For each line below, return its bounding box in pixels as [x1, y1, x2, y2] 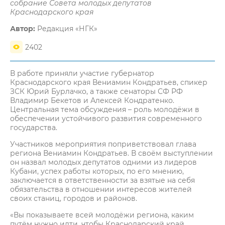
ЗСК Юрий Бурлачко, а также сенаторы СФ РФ [10, 87, 183, 96]
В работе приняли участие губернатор [10, 69, 154, 78]
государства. [10, 123, 57, 132]
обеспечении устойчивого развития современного [10, 114, 202, 123]
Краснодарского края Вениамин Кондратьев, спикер [10, 78, 207, 87]
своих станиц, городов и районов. [10, 194, 137, 203]
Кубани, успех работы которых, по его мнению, [10, 167, 184, 176]
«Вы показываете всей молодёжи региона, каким [10, 210, 194, 219]
